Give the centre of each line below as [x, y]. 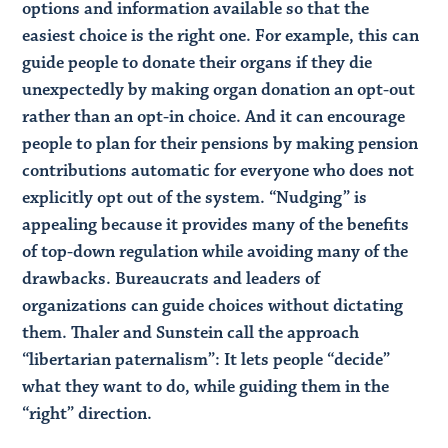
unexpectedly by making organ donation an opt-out [219, 89]
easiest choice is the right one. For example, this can [221, 35]
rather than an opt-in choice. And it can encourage [214, 116]
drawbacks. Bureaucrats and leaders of [171, 278]
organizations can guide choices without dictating [213, 305]
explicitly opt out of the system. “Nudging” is [195, 197]
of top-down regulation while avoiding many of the [215, 251]
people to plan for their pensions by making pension [220, 143]
